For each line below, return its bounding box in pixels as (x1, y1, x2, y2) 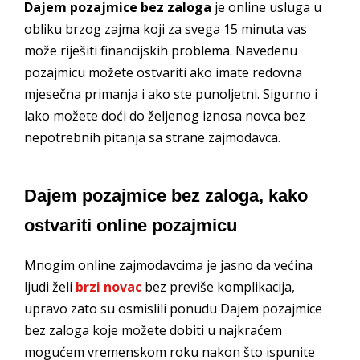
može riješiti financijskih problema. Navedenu (24, 41, 297, 59)
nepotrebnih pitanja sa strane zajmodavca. (24, 128, 280, 146)
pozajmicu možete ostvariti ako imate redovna (24, 63, 302, 81)
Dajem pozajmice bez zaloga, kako (24, 185, 308, 206)
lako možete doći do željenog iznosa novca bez (24, 106, 305, 125)
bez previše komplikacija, (141, 277, 295, 296)
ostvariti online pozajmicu (24, 215, 237, 235)
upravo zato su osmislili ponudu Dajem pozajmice (24, 299, 322, 317)
